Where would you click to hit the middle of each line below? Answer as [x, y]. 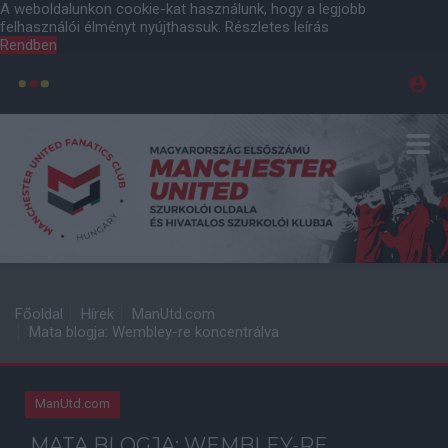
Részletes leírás [277, 27]
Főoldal [39, 314]
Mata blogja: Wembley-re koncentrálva [154, 332]
